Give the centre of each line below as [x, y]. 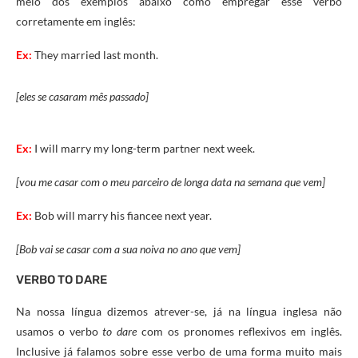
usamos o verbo [57, 331]
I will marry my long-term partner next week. [145, 148]
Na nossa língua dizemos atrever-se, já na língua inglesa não [179, 311]
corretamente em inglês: [76, 21]
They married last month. [95, 55]
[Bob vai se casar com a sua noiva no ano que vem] [129, 249]
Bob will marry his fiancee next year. [122, 215]
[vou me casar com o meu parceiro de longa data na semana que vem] [172, 182]
